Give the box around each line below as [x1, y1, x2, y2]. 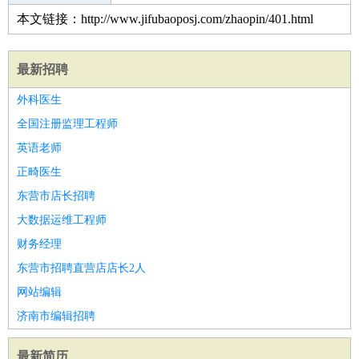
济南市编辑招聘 [17, 310, 95, 322]
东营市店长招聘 [17, 190, 95, 202]
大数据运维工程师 [17, 214, 107, 226]
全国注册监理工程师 [17, 118, 118, 130]
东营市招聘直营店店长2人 [17, 262, 146, 274]
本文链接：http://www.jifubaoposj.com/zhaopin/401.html [17, 12, 313, 26]
